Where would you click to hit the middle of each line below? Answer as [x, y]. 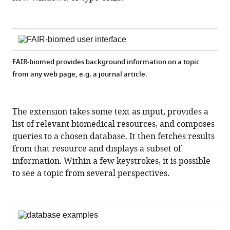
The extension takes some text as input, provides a [111, 112]
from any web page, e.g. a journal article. [80, 75]
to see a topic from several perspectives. [91, 174]
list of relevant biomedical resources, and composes [114, 124]
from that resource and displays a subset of [97, 149]
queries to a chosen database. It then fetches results [114, 137]
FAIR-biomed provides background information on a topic [106, 62]
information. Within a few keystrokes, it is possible [112, 161]
